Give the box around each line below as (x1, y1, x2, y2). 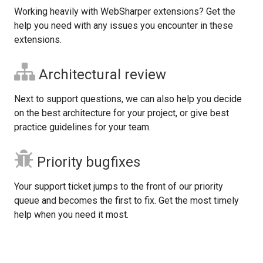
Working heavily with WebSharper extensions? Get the (14, 5, 235, 17)
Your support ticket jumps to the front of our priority (14, 180, 223, 192)
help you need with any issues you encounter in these (14, 19, 233, 31)
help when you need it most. (14, 208, 129, 220)
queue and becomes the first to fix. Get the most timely (14, 194, 239, 206)
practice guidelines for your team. (14, 121, 151, 133)
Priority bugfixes (33, 153, 140, 170)
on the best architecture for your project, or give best (14, 107, 229, 119)
